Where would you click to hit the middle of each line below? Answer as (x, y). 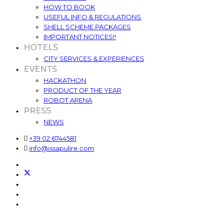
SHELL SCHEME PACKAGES (87, 27)
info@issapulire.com (62, 148)
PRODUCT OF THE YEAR (83, 90)
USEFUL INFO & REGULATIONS (92, 17)
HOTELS (41, 47)
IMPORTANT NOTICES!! (80, 36)
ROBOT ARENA (68, 100)
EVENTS (40, 69)
